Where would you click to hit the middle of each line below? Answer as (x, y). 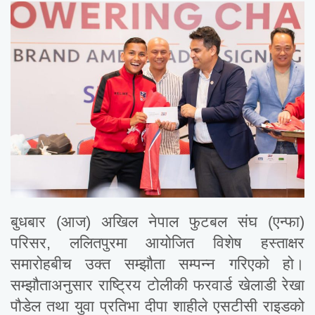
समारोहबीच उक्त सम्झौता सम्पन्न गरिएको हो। (157, 264)
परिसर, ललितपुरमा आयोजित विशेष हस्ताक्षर (157, 243)
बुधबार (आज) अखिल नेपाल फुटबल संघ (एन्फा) (157, 221)
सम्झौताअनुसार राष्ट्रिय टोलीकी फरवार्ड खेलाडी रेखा (157, 285)
